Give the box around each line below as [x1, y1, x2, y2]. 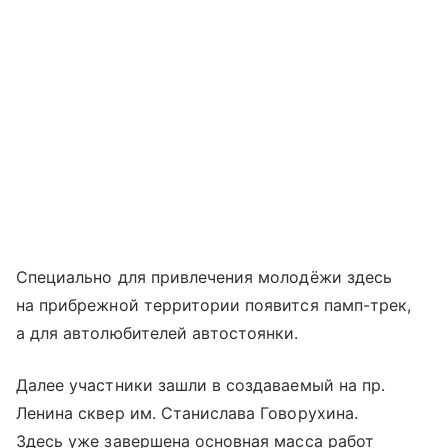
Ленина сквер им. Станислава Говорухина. [16, 402, 358, 423]
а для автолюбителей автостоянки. [16, 322, 299, 343]
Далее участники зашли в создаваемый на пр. [16, 374, 386, 395]
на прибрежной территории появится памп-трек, [16, 294, 412, 315]
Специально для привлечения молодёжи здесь [16, 266, 392, 287]
